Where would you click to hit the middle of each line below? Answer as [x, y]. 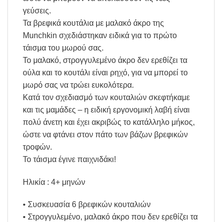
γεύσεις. [37, 10]
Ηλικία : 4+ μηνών [54, 182]
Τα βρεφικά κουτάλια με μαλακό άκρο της [93, 23]
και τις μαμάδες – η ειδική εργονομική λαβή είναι [106, 110]
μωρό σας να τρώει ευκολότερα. [78, 85]
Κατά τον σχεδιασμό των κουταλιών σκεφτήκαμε [106, 97]
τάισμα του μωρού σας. [63, 48]
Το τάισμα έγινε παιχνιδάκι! [69, 159]
